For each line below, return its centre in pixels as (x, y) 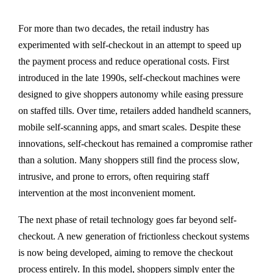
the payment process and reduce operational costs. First (124, 62)
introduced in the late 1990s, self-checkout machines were (129, 78)
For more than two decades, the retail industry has (114, 29)
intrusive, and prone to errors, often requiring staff (114, 177)
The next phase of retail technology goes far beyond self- (127, 220)
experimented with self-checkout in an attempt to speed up (130, 45)
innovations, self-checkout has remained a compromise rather (135, 144)
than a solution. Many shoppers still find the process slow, (129, 160)
